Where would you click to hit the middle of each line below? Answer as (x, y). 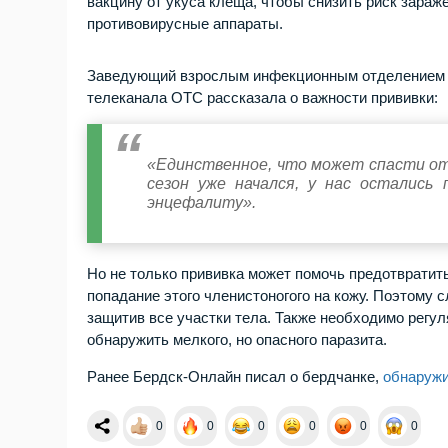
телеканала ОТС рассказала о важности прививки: (263, 97)
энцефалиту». (202, 202)
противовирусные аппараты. (185, 23)
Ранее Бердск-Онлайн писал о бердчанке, (235, 376)
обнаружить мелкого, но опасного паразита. (237, 339)
